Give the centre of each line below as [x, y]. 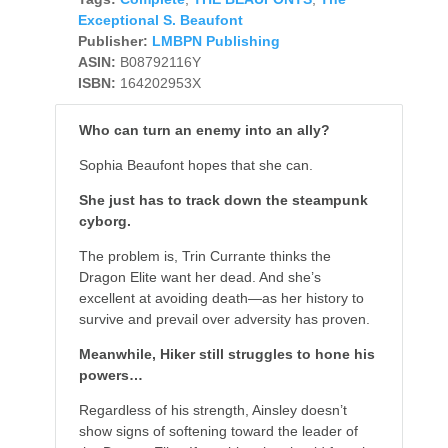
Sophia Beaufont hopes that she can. [195, 165]
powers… [110, 375]
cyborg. [104, 221]
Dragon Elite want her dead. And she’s [199, 277]
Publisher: [112, 41]
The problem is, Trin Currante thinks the [204, 256]
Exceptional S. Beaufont [160, 20]
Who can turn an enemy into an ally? [204, 130]
